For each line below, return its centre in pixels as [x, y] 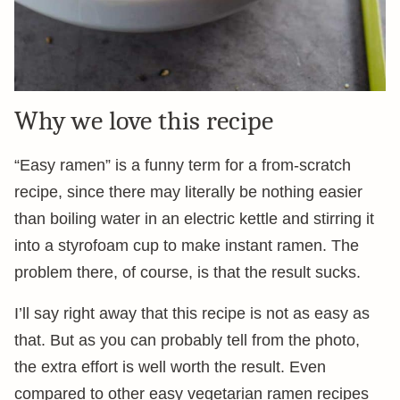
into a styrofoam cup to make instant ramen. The [187, 246]
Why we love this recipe [144, 121]
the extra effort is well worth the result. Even [170, 367]
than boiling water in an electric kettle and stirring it [194, 219]
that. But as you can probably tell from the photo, [187, 340]
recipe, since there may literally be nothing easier [188, 192]
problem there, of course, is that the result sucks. [187, 272]
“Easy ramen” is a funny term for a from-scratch [183, 165]
